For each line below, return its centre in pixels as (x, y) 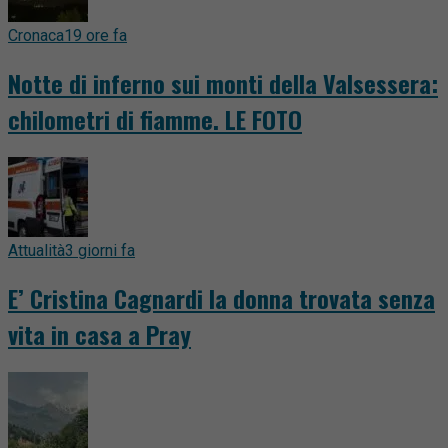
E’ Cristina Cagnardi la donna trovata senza (221, 298)
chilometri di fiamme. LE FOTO (155, 119)
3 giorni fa (100, 251)
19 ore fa (95, 36)
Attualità (36, 251)
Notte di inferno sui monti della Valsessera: (223, 83)
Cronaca (36, 36)
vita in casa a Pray (99, 334)
